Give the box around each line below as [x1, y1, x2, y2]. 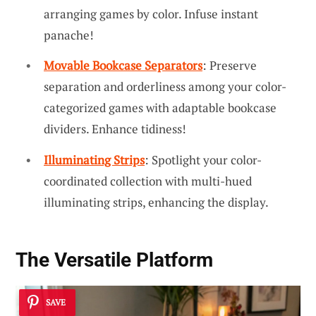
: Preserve [202, 57, 257, 74]
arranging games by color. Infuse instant [44, 5, 258, 22]
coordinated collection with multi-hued [44, 172, 252, 189]
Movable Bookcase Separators [44, 57, 202, 74]
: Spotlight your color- [145, 151, 262, 168]
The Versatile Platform [16, 248, 213, 272]
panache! [44, 26, 94, 43]
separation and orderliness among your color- [44, 78, 286, 95]
